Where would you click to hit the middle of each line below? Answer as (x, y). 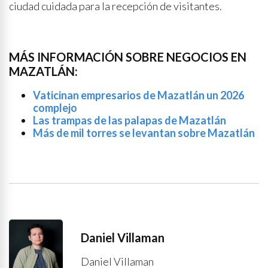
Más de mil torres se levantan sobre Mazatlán (144, 133)
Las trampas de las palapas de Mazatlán (130, 120)
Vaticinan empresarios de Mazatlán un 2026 (138, 95)
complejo (55, 108)
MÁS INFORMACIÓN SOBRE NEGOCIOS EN (128, 57)
